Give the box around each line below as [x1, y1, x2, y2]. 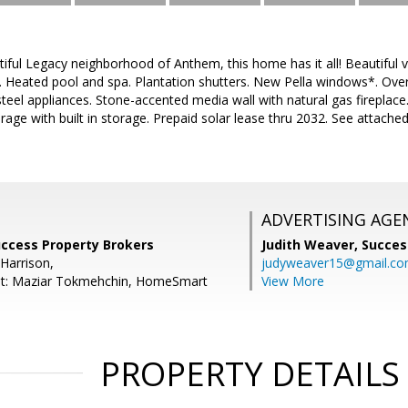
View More [261, 272, 324, 290]
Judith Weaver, [261, 236, 362, 253]
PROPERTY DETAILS [99, 352, 400, 396]
